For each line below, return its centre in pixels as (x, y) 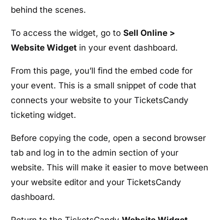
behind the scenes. (49, 10)
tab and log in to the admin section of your (95, 153)
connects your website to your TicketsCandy (100, 100)
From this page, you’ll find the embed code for (102, 71)
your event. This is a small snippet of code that (104, 86)
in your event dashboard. (127, 48)
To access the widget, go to (67, 33)
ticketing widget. (44, 115)
